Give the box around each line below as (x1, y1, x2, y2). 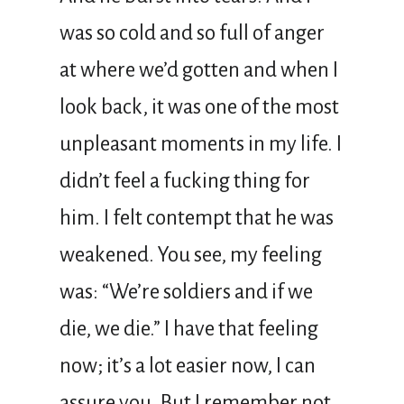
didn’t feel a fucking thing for (60, 169, 310, 192)
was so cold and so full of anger (60, 21, 325, 44)
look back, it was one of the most (60, 95, 339, 118)
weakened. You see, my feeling (60, 243, 322, 266)
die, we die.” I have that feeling (60, 317, 318, 340)
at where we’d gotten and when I (60, 58, 338, 81)
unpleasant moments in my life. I (60, 132, 342, 155)
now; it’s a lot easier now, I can (60, 353, 316, 377)
